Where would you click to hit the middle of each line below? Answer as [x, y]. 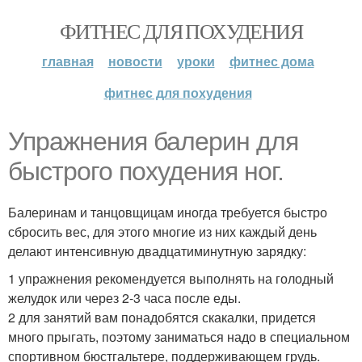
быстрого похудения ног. [146, 171]
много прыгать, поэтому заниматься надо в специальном [179, 337]
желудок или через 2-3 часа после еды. [124, 298]
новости [135, 61]
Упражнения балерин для [153, 141]
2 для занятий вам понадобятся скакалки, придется [162, 317]
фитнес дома [271, 61]
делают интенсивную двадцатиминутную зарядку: [157, 251]
